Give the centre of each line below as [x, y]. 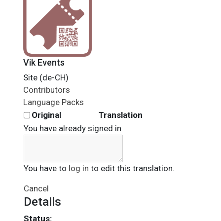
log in [79, 168]
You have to [46, 168]
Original [46, 115]
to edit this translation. [132, 168]
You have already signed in [73, 128]
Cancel [36, 188]
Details [42, 202]
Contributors [47, 90]
